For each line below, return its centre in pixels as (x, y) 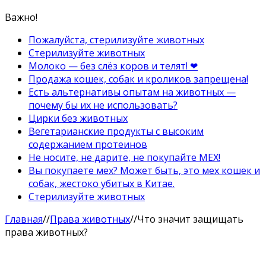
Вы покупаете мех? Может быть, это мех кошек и (144, 170)
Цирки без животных (78, 118)
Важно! (21, 17)
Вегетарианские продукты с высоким (116, 131)
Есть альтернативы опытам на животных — (132, 92)
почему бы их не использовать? (103, 105)
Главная (24, 219)
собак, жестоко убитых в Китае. (102, 183)
